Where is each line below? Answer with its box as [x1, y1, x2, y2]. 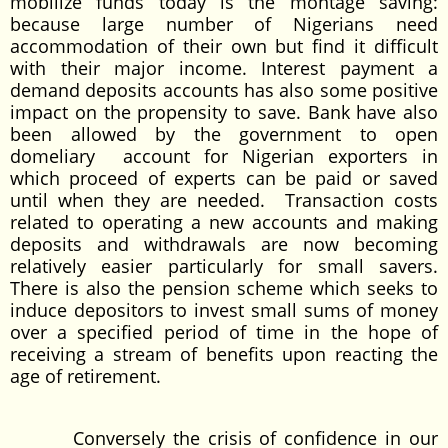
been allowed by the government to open [10, 122, 438, 146]
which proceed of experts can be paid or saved [10, 166, 438, 190]
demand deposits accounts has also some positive [10, 78, 438, 102]
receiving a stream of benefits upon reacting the [10, 342, 438, 366]
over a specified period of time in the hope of [10, 320, 438, 344]
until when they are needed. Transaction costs [10, 188, 438, 212]
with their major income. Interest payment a [10, 56, 438, 80]
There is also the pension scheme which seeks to [10, 276, 438, 300]
